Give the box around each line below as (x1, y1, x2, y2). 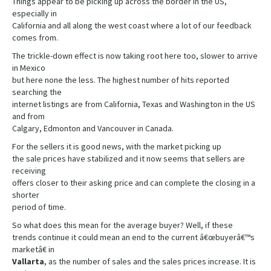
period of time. (12, 201, 66, 213)
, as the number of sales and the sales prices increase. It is (44, 256, 256, 267)
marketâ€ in (12, 244, 54, 255)
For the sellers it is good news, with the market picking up (12, 141, 221, 152)
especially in (12, 8, 57, 19)
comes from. (12, 32, 60, 44)
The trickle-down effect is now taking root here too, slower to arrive (12, 50, 258, 62)
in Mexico (12, 62, 45, 74)
